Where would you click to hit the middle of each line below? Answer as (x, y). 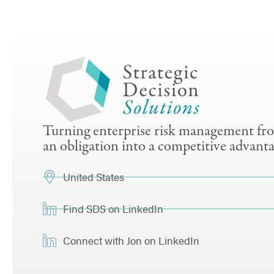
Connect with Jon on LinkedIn (131, 240)
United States (93, 176)
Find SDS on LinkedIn (113, 208)
